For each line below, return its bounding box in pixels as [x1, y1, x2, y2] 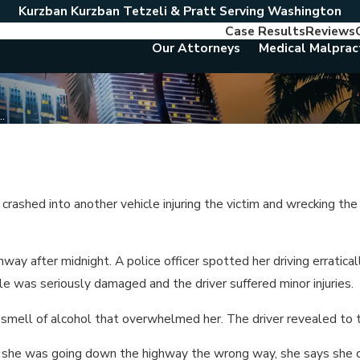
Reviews [305, 22, 355, 39]
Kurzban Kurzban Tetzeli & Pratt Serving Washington [18, 2, 342, 19]
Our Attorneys [152, 39, 240, 56]
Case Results [225, 22, 305, 39]
